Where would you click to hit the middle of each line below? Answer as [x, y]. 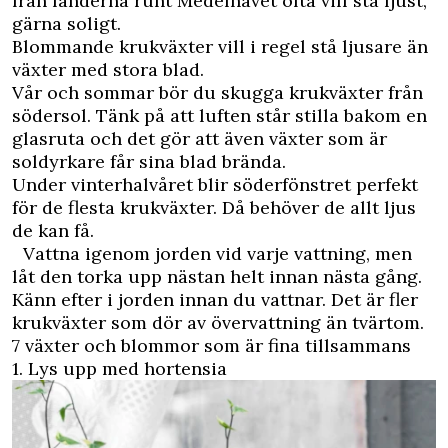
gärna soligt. [72, 23]
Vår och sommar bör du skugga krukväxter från [217, 92]
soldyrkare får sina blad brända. [154, 161]
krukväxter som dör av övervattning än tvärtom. [218, 322]
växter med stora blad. [113, 69]
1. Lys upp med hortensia [119, 368]
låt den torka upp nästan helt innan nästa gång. [217, 276]
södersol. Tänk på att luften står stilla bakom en [219, 115]
